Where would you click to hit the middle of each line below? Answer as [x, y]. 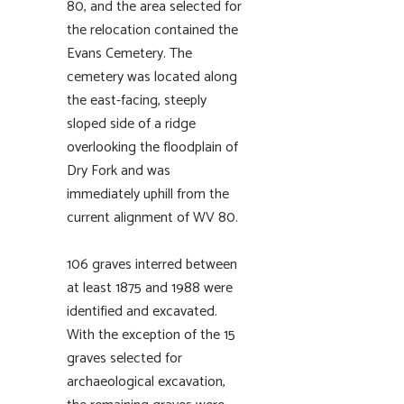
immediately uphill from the [148, 194]
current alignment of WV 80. [152, 218]
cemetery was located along [152, 77]
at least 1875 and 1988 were [150, 288]
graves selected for [124, 358]
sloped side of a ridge [131, 124]
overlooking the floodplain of [152, 147]
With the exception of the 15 [151, 335]
